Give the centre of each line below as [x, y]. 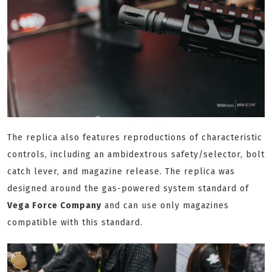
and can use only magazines [165, 206]
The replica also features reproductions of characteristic [135, 138]
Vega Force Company [54, 206]
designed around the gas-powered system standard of [128, 189]
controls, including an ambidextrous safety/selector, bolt [136, 155]
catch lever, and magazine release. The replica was [121, 172]
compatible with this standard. [75, 223]
